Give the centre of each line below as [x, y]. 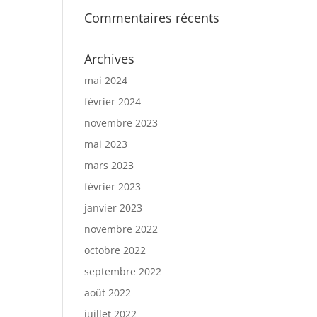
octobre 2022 [115, 250]
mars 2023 [109, 165]
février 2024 [113, 102]
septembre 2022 [123, 271]
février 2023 [113, 186]
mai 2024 [106, 80]
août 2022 [108, 293]
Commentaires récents [152, 18]
